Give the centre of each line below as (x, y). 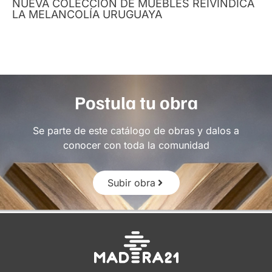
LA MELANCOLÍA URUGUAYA (87, 14)
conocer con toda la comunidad (136, 145)
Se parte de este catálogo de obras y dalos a (136, 130)
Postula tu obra (136, 102)
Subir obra (131, 182)
